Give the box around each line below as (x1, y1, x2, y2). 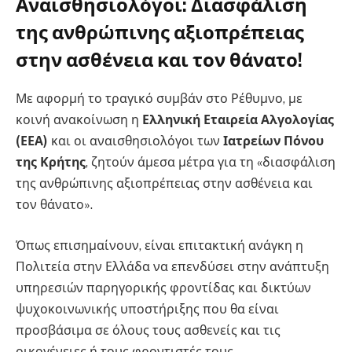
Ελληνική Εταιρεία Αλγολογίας (142, 112, 334, 128)
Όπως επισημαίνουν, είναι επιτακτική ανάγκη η (16, 237, 303, 253)
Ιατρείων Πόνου (223, 134, 324, 149)
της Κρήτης (16, 155, 86, 170)
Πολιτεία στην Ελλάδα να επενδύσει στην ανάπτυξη (16, 258, 329, 274)
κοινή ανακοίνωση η (16, 112, 142, 128)
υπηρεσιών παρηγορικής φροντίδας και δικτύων (16, 280, 311, 295)
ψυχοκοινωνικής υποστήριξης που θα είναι (16, 301, 279, 317)
